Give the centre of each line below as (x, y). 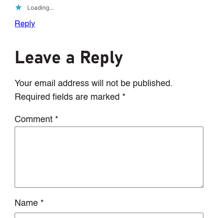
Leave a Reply (69, 58)
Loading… (41, 8)
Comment (35, 120)
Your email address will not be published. (94, 84)
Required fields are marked (69, 98)
